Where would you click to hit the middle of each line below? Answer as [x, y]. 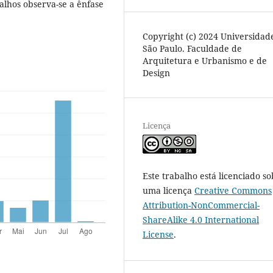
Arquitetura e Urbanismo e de [205, 61]
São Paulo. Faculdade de [192, 48]
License [158, 235]
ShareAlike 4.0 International [201, 220]
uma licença [168, 191]
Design [156, 73]
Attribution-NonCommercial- [201, 205]
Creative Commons [233, 191]
